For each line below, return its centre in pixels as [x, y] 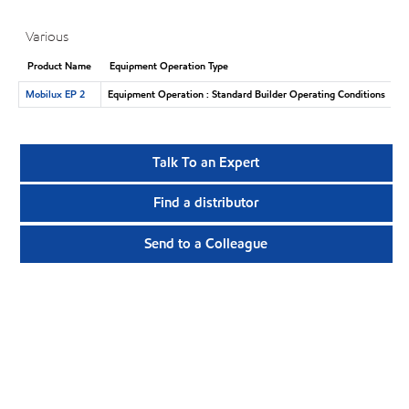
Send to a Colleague [206, 243]
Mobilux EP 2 [55, 94]
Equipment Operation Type [168, 65]
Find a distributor [206, 203]
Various [47, 37]
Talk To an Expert [206, 163]
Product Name [59, 65]
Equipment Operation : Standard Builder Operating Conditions [246, 94]
